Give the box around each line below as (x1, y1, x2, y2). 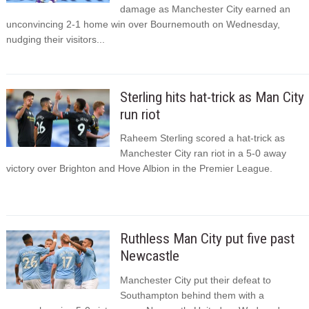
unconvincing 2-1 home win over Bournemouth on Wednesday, (6, 18, 280, 30)
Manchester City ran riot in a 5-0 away (119, 148, 286, 159)
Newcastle (119, 248, 179, 265)
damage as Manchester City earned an (119, 3, 290, 14)
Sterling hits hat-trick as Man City (119, 88, 304, 106)
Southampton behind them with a (119, 289, 264, 301)
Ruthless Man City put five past (119, 230, 295, 248)
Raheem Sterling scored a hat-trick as (119, 132, 285, 144)
